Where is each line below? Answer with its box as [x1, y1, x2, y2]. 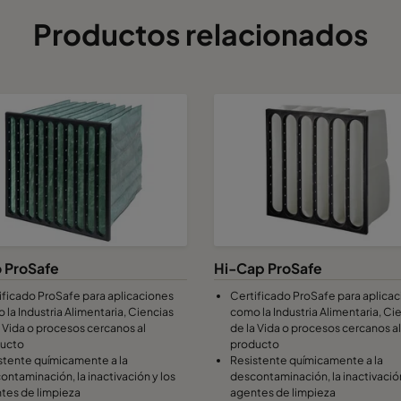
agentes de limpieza [230, 384, 336, 399]
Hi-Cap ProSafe [214, 259, 322, 277]
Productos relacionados [33, 15, 368, 52]
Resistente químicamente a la [230, 352, 383, 367]
